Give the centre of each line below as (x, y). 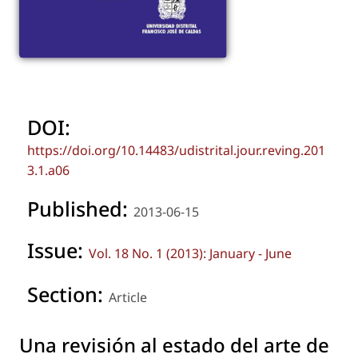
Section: (68, 294)
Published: (80, 209)
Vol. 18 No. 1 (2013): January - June (190, 254)
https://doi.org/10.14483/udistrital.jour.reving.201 (176, 151)
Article (128, 298)
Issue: (58, 251)
